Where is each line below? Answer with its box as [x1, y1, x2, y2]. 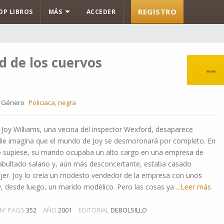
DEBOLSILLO [110, 205, 147, 214]
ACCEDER [86, 7, 115, 16]
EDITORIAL [78, 205, 109, 214]
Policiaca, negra [28, 98, 76, 107]
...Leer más [174, 182, 211, 191]
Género [1, 98, 24, 107]
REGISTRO [138, 6, 176, 16]
